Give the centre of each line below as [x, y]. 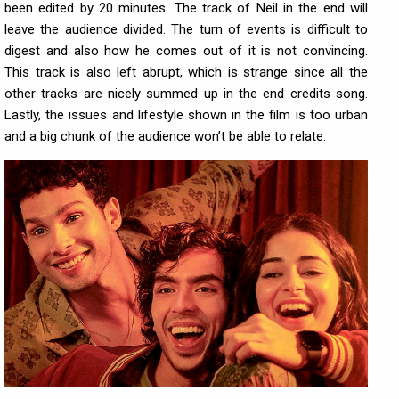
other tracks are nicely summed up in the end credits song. [186, 94]
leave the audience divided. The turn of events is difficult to [186, 29]
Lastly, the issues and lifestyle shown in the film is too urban [186, 115]
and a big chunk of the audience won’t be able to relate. [165, 136]
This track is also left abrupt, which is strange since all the [186, 72]
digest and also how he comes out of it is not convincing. [186, 51]
